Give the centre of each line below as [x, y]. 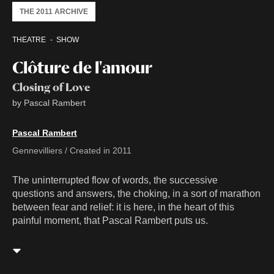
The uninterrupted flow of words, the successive [115, 180]
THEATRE [29, 40]
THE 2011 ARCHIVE [54, 12]
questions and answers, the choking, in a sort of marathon [136, 194]
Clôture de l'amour [82, 68]
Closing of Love [51, 87]
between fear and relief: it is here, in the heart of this [123, 207]
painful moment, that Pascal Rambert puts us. [110, 221]
